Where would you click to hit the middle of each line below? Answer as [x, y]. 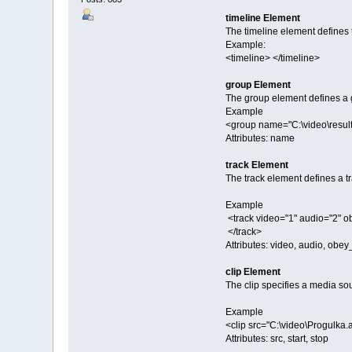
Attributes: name [260, 138]
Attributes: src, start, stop [277, 338]
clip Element [253, 271]
